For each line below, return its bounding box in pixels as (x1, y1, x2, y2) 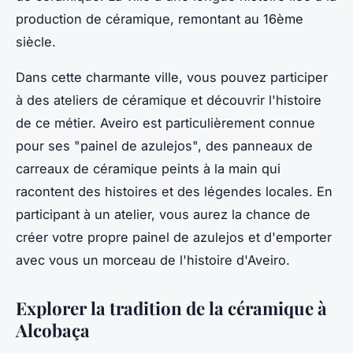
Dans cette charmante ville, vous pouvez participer (16, 69, 328, 86)
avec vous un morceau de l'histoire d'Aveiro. (16, 252, 290, 269)
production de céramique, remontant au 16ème (16, 11, 303, 28)
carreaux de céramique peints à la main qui (16, 161, 281, 177)
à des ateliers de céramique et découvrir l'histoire (16, 92, 321, 109)
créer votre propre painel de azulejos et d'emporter (16, 229, 332, 246)
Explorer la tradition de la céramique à (16, 296, 327, 321)
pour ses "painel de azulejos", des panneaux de (16, 138, 313, 154)
